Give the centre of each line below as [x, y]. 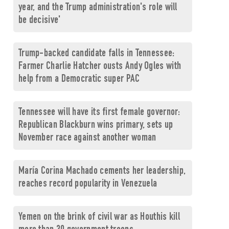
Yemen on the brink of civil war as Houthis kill [99, 217]
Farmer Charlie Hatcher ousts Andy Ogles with [100, 67]
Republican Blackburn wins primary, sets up [96, 125]
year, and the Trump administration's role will [98, 8]
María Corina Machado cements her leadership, [102, 171]
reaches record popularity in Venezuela [88, 184]
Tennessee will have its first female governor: [99, 113]
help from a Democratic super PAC [79, 79]
